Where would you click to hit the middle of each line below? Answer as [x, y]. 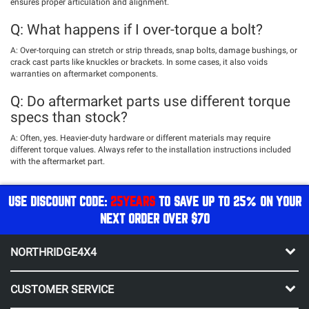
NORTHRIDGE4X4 [53, 252]
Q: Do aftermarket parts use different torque [150, 101]
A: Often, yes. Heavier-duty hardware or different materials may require [140, 138]
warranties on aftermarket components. [84, 73]
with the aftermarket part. [58, 161]
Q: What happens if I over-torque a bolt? [137, 29]
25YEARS [132, 201]
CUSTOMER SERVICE [62, 289]
